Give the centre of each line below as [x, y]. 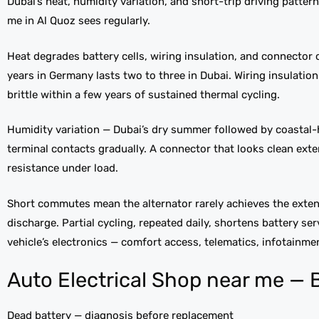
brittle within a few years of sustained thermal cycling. [143, 94]
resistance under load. [63, 168]
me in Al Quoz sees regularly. [79, 21]
